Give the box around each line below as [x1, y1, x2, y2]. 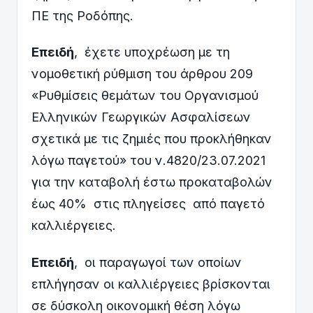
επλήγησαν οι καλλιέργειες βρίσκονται [31, 276, 270, 291]
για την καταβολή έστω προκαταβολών [31, 175, 272, 190]
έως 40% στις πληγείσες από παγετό [31, 196, 265, 212]
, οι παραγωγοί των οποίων [74, 254, 242, 270]
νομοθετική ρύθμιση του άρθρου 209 [31, 66, 253, 82]
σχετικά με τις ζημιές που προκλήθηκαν [31, 131, 272, 147]
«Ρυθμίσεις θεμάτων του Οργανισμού [31, 88, 259, 103]
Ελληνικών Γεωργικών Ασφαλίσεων [31, 110, 251, 125]
